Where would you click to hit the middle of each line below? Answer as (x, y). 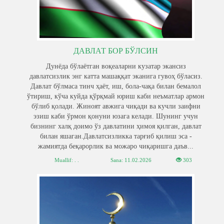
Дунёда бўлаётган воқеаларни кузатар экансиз (116, 66)
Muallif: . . (66, 160)
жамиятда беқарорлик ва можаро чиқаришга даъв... (116, 146)
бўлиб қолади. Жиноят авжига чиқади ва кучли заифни (116, 106)
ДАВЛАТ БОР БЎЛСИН (116, 51)
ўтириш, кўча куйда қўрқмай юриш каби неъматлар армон (116, 96)
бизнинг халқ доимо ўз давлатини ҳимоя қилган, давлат (116, 126)
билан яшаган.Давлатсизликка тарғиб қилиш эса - (116, 136)
